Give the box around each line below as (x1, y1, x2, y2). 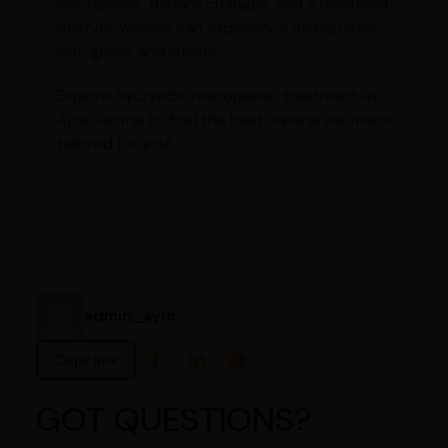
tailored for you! (55, 132, 172, 154)
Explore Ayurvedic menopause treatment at (55, 84, 378, 106)
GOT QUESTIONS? (35, 396, 312, 442)
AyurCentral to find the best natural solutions (55, 108, 391, 130)
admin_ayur (83, 304, 178, 326)
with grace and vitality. (55, 40, 220, 62)
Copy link (53, 350, 118, 369)
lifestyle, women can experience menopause (55, 16, 378, 38)
